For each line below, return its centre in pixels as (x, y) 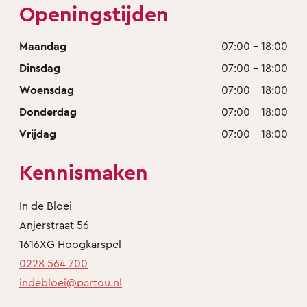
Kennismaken (84, 171)
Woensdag (47, 89)
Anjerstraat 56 (54, 224)
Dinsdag (40, 67)
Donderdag (48, 111)
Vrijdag (38, 133)
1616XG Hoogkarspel (70, 244)
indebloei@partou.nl (71, 282)
